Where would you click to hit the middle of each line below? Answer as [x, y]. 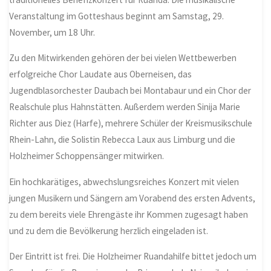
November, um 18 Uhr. [52, 32]
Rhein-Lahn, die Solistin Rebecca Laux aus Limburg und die [122, 140]
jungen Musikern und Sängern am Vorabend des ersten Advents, [132, 198]
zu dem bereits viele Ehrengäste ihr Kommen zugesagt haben [129, 214]
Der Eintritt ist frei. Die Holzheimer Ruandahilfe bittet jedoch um [133, 256]
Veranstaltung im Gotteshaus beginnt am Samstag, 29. [117, 16]
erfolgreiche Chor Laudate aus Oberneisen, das [101, 74]
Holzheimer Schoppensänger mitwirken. [87, 156]
